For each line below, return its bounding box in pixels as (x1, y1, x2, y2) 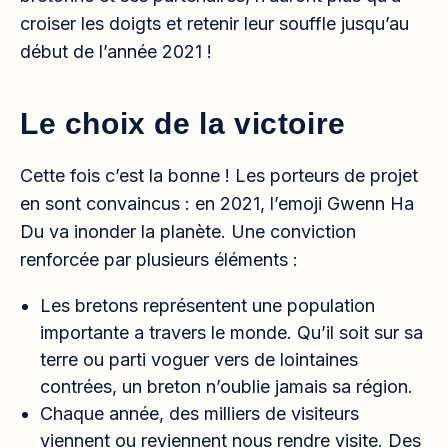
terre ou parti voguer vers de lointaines (40, 348, 358, 370)
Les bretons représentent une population (40, 294, 375, 316)
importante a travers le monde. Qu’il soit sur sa (40, 321, 423, 343)
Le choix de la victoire (20, 106, 346, 140)
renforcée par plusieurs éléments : (20, 248, 298, 270)
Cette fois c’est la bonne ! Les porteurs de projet (20, 164, 418, 186)
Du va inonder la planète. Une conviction (20, 220, 356, 242)
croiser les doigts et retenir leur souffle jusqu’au (20, 12, 409, 34)
